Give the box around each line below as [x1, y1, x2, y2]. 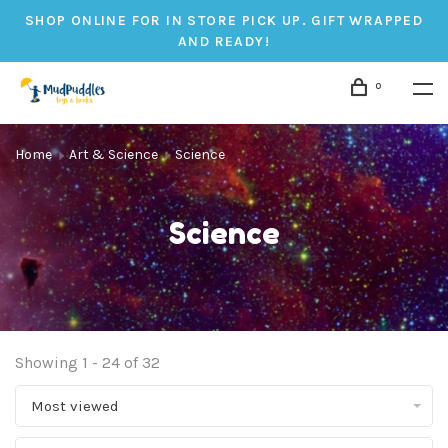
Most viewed [31, 397, 119, 415]
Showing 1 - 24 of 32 [15, 353, 160, 372]
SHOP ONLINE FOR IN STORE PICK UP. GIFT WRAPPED [24, 12, 424, 29]
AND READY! [177, 33, 270, 50]
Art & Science [69, 146, 161, 163]
